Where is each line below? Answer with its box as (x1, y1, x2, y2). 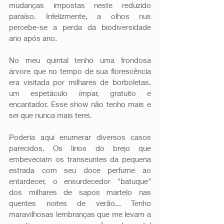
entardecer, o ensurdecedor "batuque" (9, 176, 151, 186)
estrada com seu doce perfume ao (9, 165, 151, 175)
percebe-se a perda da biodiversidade (9, 22, 151, 32)
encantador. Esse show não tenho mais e (9, 99, 151, 109)
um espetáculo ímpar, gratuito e (9, 88, 151, 98)
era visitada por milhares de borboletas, (9, 77, 151, 87)
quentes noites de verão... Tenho (9, 198, 151, 208)
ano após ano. (9, 33, 57, 43)
